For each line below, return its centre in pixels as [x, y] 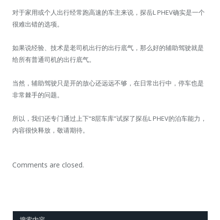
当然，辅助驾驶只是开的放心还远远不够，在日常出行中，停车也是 [108, 83]
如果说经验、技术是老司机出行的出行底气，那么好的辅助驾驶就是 [108, 47]
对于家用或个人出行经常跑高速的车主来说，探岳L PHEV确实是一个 [109, 12]
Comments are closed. [48, 165]
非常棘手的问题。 [38, 95]
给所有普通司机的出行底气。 [54, 59]
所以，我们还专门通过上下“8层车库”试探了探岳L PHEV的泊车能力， [110, 119]
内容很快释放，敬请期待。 [51, 130]
